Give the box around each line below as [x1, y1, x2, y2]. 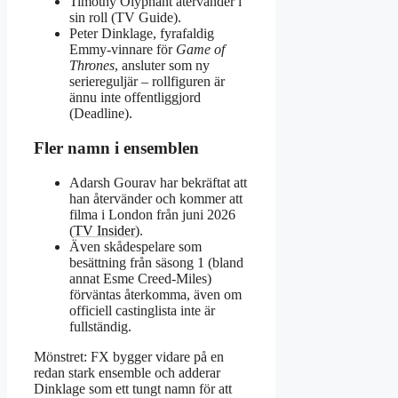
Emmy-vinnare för [69, 42, 176, 58]
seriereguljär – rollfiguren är [69, 74, 225, 90]
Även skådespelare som [69, 238, 202, 254]
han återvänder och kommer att [69, 190, 243, 206]
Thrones [69, 58, 115, 74]
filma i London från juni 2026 [69, 206, 235, 222]
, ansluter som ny [115, 58, 210, 74]
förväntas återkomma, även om [69, 286, 242, 302]
